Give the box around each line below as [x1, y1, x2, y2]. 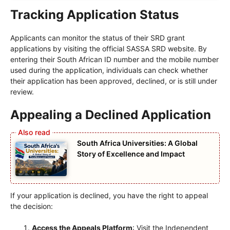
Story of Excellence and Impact [77, 149, 185, 159]
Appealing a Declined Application [10, 107, 211, 123]
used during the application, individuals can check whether [10, 66, 208, 75]
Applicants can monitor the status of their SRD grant [10, 33, 185, 43]
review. [10, 87, 34, 97]
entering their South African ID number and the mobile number [10, 55, 219, 64]
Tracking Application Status [10, 7, 179, 23]
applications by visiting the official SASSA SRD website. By [10, 44, 207, 53]
